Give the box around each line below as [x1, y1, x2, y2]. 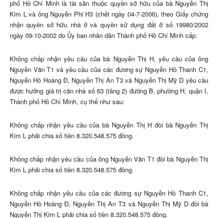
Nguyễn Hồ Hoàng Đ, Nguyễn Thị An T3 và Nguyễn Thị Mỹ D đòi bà [10, 199, 208, 209]
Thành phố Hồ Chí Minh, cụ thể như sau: [10, 97, 125, 107]
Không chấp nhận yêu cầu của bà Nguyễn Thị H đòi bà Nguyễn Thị [10, 120, 208, 130]
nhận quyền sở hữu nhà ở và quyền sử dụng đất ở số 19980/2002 [10, 20, 208, 30]
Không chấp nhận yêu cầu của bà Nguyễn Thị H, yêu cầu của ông [10, 54, 208, 64]
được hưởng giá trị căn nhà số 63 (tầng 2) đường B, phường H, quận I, [10, 86, 208, 96]
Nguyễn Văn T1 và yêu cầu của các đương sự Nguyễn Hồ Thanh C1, [10, 65, 208, 74]
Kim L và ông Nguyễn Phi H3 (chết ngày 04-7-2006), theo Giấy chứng [10, 9, 208, 19]
